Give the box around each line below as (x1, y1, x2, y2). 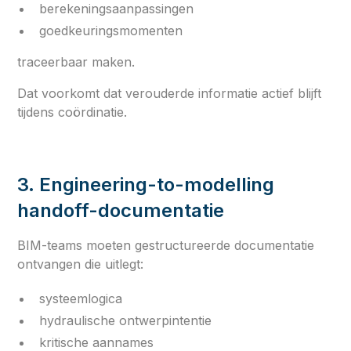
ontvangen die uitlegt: (17, 255, 144, 272)
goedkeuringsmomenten (39, 22, 183, 38)
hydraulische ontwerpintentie (39, 312, 212, 328)
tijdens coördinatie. (17, 103, 128, 120)
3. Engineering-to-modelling (17, 172, 275, 196)
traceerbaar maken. (17, 53, 136, 70)
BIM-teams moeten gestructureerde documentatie (17, 237, 315, 253)
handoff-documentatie (17, 198, 225, 222)
